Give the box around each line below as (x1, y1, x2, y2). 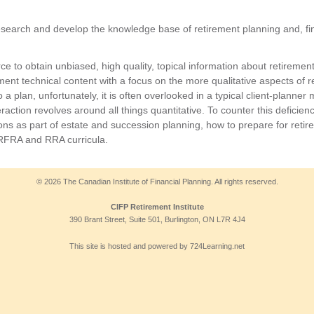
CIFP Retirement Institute (110, 202, 204, 211)
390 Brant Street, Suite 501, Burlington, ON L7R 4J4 (69, 214, 245, 224)
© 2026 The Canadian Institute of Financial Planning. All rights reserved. (36, 177, 278, 186)
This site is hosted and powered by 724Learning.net (69, 241, 245, 250)
